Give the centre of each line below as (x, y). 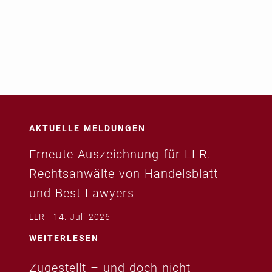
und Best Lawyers (82, 193)
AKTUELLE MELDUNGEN (87, 128)
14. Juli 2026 (82, 216)
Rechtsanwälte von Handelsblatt (124, 173)
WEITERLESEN (64, 238)
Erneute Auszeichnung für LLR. (120, 154)
